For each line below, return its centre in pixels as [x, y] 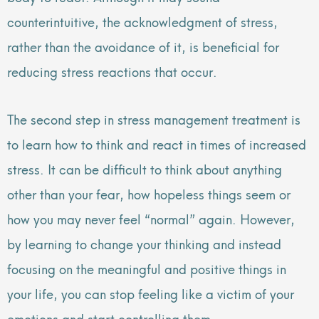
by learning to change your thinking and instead [144, 243]
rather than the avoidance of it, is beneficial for [143, 46]
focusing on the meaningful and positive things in [147, 268]
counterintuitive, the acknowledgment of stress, [142, 21]
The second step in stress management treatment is [154, 118]
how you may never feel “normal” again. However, [151, 218]
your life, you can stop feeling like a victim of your [151, 293]
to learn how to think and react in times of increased [157, 143]
